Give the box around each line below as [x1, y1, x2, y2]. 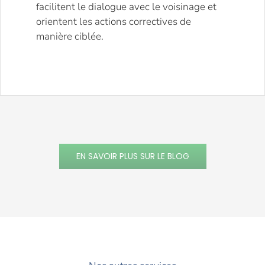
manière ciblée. [36, 29, 104, 43]
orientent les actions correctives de [36, 14, 191, 28]
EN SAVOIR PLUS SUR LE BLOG [76, 150, 189, 162]
